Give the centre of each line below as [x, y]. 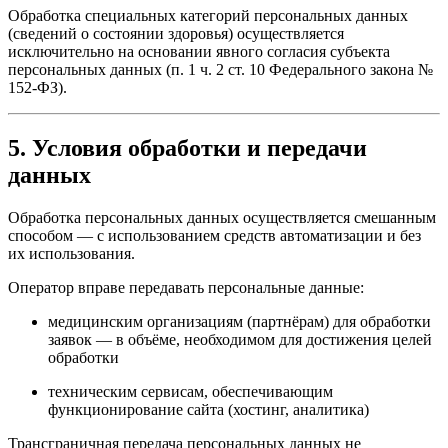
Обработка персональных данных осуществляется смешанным [222, 218]
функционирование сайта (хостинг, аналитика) [208, 410]
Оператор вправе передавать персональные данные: [186, 288]
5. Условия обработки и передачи [187, 148]
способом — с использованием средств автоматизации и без [214, 236]
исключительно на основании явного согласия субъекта [199, 52]
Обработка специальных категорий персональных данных [208, 16]
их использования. [71, 254]
